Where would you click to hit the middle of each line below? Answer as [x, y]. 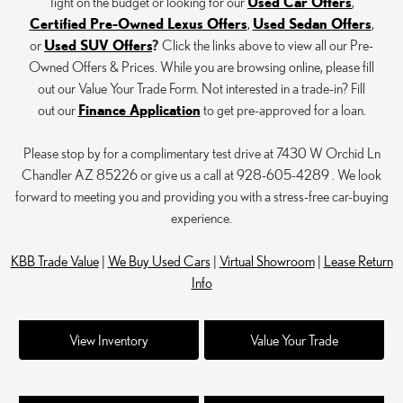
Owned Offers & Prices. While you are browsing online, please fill [201, 66]
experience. [201, 217]
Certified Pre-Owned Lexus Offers [138, 23]
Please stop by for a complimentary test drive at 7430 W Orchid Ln [201, 152]
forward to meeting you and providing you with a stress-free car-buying [201, 196]
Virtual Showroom [267, 260]
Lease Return [358, 260]
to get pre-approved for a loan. [283, 109]
